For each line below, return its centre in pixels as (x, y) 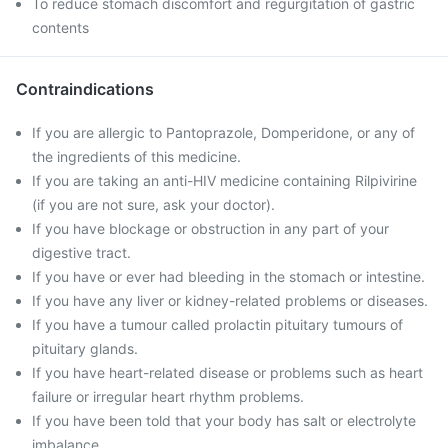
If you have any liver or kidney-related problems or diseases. (230, 300)
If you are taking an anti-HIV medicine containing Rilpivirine (224, 180)
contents (60, 27)
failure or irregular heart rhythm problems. (168, 396)
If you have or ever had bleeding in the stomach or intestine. (228, 276)
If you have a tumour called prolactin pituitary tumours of (217, 324)
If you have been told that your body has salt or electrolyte (224, 420)
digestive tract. (81, 252)
